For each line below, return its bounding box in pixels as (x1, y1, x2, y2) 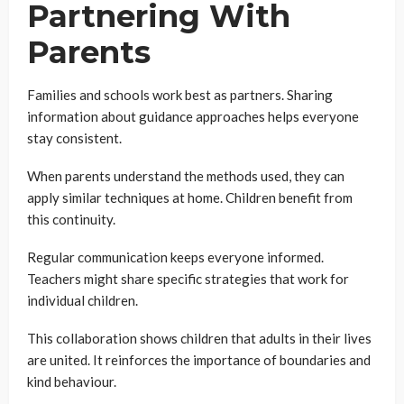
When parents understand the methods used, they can (27, 168, 344, 184)
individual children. (27, 292, 138, 308)
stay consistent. (27, 130, 122, 146)
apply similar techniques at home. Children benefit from (27, 189, 353, 206)
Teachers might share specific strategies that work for (27, 271, 349, 287)
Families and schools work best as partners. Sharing (27, 87, 333, 103)
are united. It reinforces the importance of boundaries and (27, 352, 371, 368)
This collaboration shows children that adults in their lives (27, 330, 372, 346)
